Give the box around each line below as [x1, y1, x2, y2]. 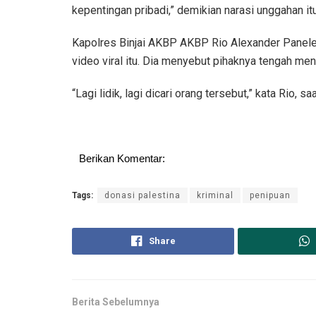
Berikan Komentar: [79, 152, 165, 164]
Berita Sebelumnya [72, 296, 159, 308]
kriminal [197, 190, 233, 200]
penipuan [250, 190, 291, 200]
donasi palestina [104, 190, 181, 200]
